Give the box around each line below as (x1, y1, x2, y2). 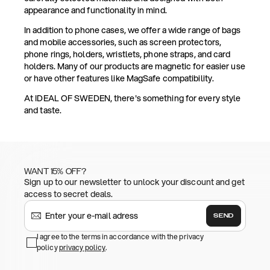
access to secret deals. (24, 188, 113, 201)
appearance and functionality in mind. (24, 4, 167, 17)
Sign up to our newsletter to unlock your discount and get (24, 176, 245, 189)
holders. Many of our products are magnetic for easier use (24, 60, 245, 73)
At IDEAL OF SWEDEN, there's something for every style (24, 92, 241, 105)
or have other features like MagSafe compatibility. (24, 72, 215, 85)
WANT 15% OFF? (24, 167, 87, 177)
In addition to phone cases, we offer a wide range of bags (24, 24, 240, 37)
